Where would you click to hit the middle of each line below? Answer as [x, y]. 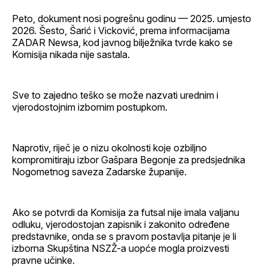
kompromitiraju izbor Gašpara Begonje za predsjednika [129, 159]
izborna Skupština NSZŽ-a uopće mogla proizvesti [121, 248]
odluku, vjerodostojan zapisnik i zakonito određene [121, 224]
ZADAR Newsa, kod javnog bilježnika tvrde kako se [122, 42]
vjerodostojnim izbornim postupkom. [90, 107]
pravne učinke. [43, 260]
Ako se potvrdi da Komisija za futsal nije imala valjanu [126, 212]
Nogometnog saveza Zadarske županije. [99, 171]
